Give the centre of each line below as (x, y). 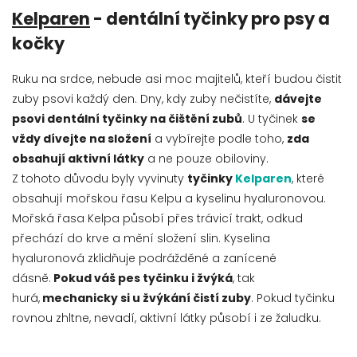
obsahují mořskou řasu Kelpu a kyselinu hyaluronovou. (169, 199)
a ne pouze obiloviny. (208, 159)
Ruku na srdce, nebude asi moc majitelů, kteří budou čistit (177, 79)
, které (308, 179)
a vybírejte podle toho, (219, 139)
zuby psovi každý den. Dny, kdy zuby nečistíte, (141, 99)
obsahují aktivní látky (78, 159)
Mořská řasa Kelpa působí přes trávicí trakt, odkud (157, 219)
